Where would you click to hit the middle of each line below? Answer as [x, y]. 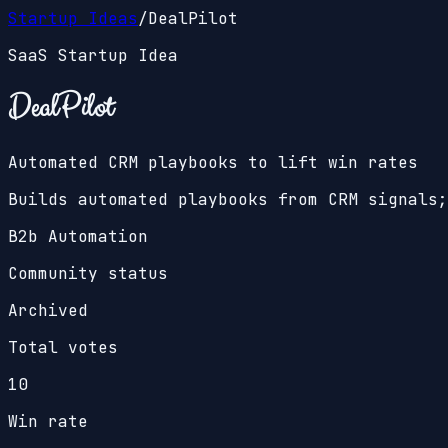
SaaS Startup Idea [93, 55]
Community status [88, 273]
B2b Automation [78, 236]
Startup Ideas [73, 18]
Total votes [63, 347]
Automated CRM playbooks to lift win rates [213, 162]
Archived [48, 310]
